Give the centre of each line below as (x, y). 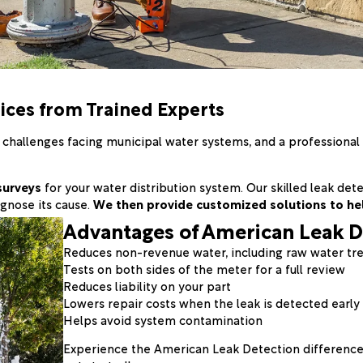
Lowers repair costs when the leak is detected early (212, 302)
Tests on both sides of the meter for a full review (205, 268)
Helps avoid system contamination (163, 319)
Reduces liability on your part (147, 285)
